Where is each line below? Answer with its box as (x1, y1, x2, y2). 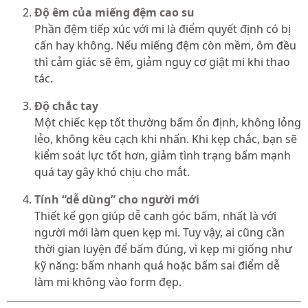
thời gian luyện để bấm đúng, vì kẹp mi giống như (34, 241, 292, 256)
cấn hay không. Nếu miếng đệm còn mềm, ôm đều (34, 37, 296, 53)
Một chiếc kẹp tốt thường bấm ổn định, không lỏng (34, 114, 301, 130)
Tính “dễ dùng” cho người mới (34, 191, 199, 207)
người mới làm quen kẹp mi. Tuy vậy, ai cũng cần (34, 224, 285, 240)
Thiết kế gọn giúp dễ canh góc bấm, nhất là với (34, 208, 276, 223)
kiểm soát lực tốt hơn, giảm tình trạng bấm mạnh (34, 147, 291, 163)
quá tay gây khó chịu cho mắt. (34, 164, 190, 179)
